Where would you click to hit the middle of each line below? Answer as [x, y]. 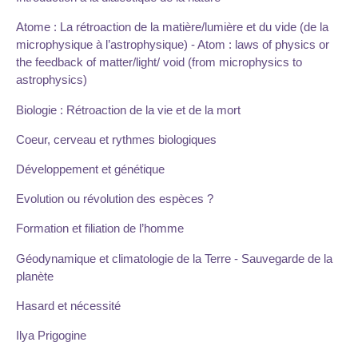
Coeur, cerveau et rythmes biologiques [116, 139]
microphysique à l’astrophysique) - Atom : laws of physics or [173, 45]
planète [35, 276]
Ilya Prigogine [51, 335]
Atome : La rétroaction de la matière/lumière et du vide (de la [172, 27]
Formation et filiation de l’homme [100, 229]
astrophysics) [52, 80]
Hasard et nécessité [68, 305]
